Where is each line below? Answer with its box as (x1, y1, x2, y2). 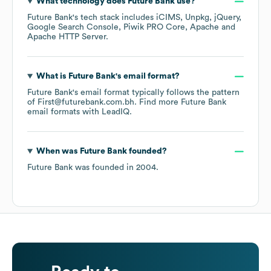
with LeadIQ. (80, 108, 132, 117)
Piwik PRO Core (123, 23, 185, 32)
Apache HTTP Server (27, 33, 106, 42)
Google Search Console (27, 23, 119, 32)
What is (36, 72, 68, 81)
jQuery (214, 13, 239, 22)
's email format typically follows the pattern (73, 88, 240, 97)
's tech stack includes (73, 13, 156, 22)
